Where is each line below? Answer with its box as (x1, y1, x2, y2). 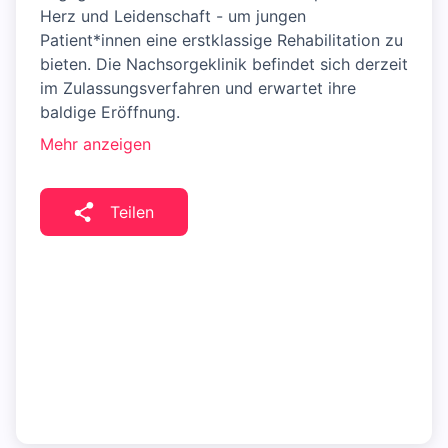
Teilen (110, 202, 154, 223)
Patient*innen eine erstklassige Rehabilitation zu (40, 30, 403, 51)
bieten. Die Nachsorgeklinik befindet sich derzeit (40, 54, 408, 75)
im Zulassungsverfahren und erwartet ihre (40, 78, 356, 99)
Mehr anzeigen (40, 134, 151, 155)
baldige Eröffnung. (40, 102, 180, 123)
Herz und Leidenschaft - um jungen (40, 6, 306, 27)
